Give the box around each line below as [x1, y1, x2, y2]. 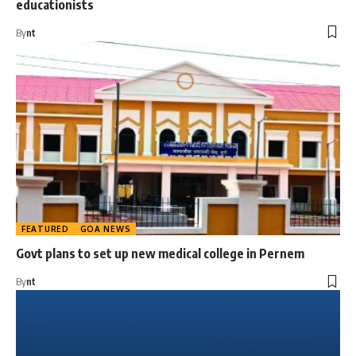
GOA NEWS [79, 224, 131, 234]
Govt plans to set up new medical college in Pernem [16, 246, 304, 262]
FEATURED [21, 224, 69, 234]
